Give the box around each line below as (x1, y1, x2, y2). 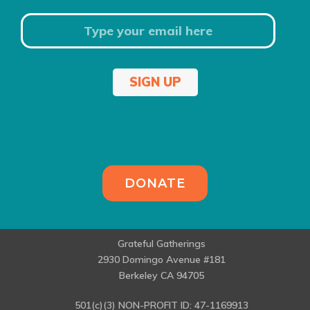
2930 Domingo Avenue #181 (98, 253, 226, 266)
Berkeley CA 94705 (119, 269, 205, 282)
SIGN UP (129, 74, 181, 91)
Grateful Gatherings (118, 237, 206, 250)
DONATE (125, 176, 185, 192)
